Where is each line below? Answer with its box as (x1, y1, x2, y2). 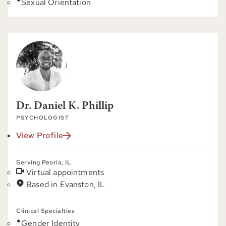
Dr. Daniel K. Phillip (16, 101, 114, 112)
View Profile (16, 130, 63, 141)
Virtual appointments (26, 167, 104, 178)
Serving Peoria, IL (16, 158, 71, 166)
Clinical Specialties (16, 207, 75, 215)
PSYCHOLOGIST (16, 114, 69, 121)
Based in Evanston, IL (26, 179, 105, 190)
